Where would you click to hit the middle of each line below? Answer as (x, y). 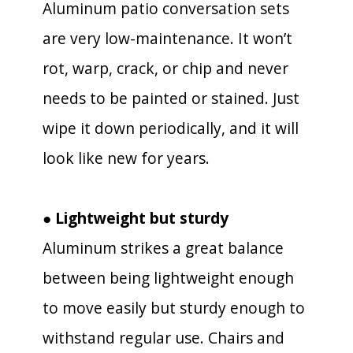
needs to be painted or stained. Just (171, 98)
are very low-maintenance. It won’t (167, 38)
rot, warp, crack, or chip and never (165, 68)
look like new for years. (126, 158)
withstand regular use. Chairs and (163, 337)
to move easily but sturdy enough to (174, 307)
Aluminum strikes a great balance (163, 247)
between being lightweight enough (168, 277)
